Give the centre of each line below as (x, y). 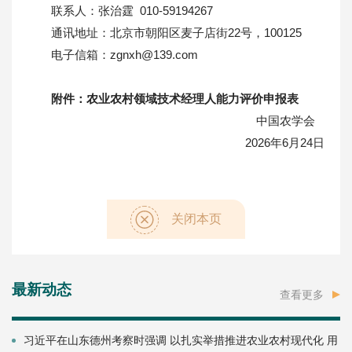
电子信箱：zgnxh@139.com (125, 54)
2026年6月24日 (285, 142)
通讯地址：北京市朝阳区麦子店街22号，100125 (176, 32)
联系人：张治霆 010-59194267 (132, 10)
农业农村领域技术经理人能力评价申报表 (192, 98)
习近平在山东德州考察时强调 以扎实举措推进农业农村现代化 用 (181, 340)
